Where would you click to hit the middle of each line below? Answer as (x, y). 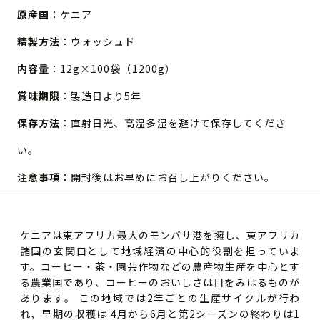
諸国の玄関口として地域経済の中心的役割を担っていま (160, 250)
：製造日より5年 (101, 95)
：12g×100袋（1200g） (112, 68)
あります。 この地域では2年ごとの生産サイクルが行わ (160, 297)
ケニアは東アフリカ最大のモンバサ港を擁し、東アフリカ (160, 235)
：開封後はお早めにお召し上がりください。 (168, 177)
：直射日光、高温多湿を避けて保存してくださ (173, 122)
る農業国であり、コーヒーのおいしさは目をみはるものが (160, 282)
